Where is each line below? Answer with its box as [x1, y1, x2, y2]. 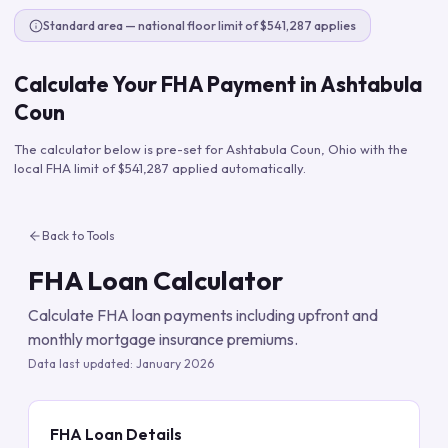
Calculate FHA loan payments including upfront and [28, 305, 378, 325]
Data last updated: [28, 355, 136, 371]
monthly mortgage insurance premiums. [28, 329, 298, 349]
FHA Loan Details [50, 423, 182, 444]
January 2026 [136, 355, 214, 371]
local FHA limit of [14, 160, 118, 176]
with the [357, 141, 408, 157]
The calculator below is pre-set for [14, 141, 226, 157]
